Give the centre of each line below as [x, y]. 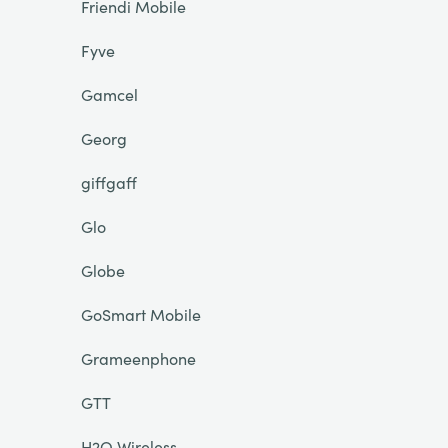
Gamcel [109, 94]
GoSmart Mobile [140, 314]
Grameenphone [138, 358]
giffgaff [108, 182]
